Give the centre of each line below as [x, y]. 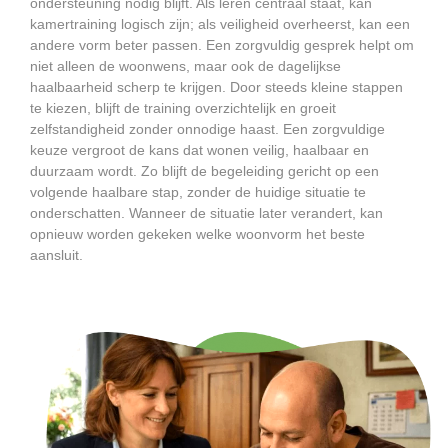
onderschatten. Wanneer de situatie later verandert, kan [206, 213]
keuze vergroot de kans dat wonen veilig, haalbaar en [199, 150]
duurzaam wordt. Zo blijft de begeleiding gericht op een [204, 171]
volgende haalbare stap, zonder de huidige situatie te [198, 192]
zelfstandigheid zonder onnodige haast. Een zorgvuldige [207, 129]
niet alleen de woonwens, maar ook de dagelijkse [185, 66]
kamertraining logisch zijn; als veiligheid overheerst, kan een [220, 24]
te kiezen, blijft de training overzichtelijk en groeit [183, 108]
